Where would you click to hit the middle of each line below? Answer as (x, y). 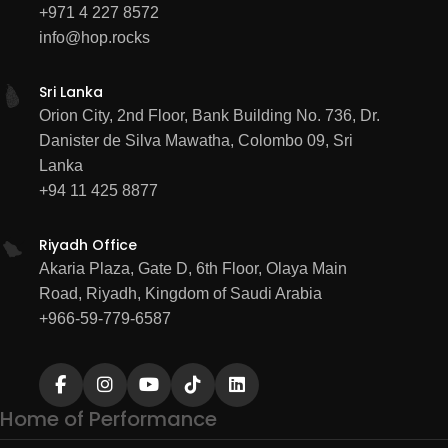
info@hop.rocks (94, 37)
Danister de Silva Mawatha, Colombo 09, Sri (195, 140)
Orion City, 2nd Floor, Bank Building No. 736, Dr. (209, 115)
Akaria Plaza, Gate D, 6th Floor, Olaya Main (192, 268)
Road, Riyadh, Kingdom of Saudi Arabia (180, 293)
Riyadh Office (87, 245)
